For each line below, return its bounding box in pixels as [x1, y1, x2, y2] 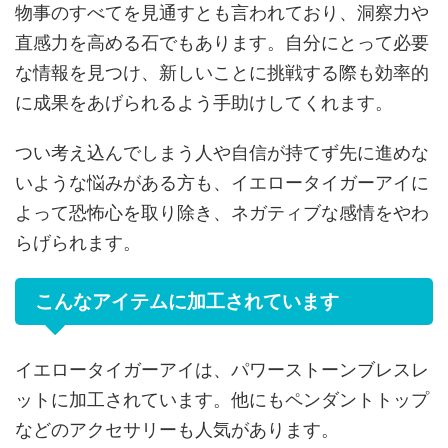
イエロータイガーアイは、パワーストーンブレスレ [15, 358, 429, 380]
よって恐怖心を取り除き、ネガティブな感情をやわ [15, 201, 429, 223]
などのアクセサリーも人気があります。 [15, 418, 339, 440]
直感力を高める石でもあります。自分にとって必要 [15, 31, 429, 53]
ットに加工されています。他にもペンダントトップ [15, 388, 429, 410]
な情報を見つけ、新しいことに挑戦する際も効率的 [15, 61, 429, 83]
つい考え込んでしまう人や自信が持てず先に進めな [15, 141, 429, 163]
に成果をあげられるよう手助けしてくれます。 [15, 91, 393, 113]
